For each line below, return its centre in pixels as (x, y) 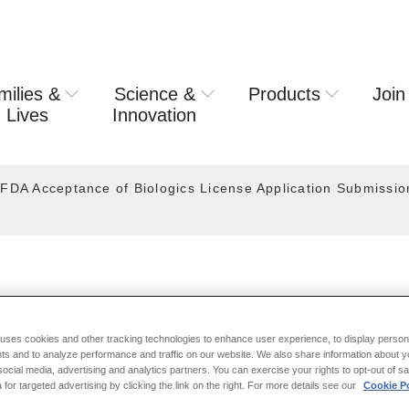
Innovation (155, 115)
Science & (154, 94)
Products (285, 94)
